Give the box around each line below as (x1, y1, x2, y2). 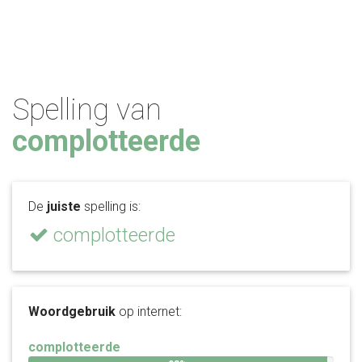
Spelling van (12, 93, 162, 127)
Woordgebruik (28, 304, 116, 319)
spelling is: (81, 199, 141, 214)
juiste (47, 199, 81, 214)
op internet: (116, 304, 182, 319)
